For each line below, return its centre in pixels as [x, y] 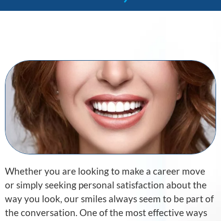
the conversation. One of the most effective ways [106, 213]
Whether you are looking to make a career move [105, 171]
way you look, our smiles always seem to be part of [109, 199]
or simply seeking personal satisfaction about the [106, 185]
